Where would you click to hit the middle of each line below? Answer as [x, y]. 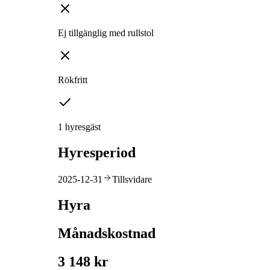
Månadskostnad [107, 233]
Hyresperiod [97, 153]
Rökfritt [73, 80]
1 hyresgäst [79, 127]
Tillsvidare [132, 179]
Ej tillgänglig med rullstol [106, 33]
